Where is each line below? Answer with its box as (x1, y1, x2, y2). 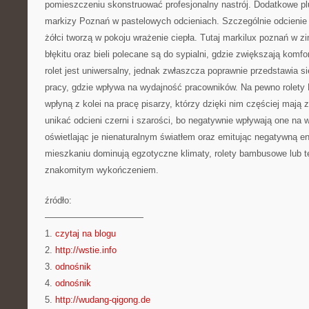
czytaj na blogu (55, 228, 116, 239)
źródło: (45, 195, 72, 206)
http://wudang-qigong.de (55, 295, 150, 305)
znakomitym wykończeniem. (45, 165, 159, 175)
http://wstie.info (55, 245, 117, 255)
